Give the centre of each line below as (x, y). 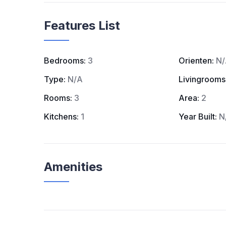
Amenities (73, 167)
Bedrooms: (65, 61)
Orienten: (196, 61)
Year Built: (197, 117)
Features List (82, 25)
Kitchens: (61, 117)
